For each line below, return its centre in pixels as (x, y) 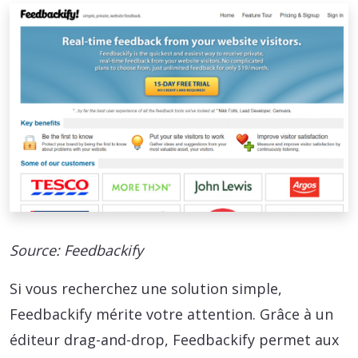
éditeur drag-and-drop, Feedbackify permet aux (174, 339)
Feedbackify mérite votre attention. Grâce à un (171, 314)
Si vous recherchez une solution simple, (146, 288)
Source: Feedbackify (76, 250)
